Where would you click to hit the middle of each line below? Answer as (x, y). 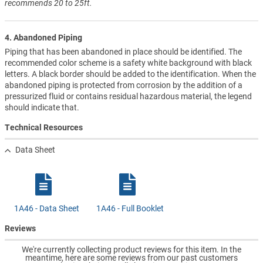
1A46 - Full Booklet (130, 209)
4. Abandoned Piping (43, 38)
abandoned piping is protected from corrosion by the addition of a (124, 85)
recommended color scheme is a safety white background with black (128, 63)
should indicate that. (42, 108)
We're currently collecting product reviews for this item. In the (131, 249)
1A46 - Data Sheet (46, 209)
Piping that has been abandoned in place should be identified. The (123, 52)
